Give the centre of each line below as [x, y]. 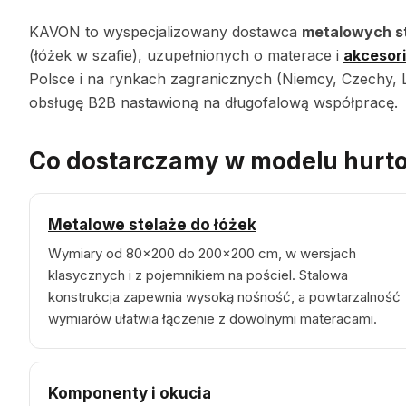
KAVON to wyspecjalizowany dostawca [165, 32]
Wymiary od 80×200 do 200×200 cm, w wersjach [202, 253]
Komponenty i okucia [130, 393]
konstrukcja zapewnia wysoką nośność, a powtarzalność [224, 297]
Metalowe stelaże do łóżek [152, 225]
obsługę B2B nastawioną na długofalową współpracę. [213, 102]
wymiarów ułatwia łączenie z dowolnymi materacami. [213, 319]
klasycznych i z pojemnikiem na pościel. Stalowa [198, 275]
